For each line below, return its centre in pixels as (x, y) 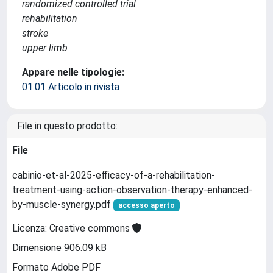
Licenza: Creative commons (72, 229)
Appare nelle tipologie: (73, 72)
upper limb (45, 48)
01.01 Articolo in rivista (71, 87)
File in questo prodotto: (67, 126)
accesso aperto (146, 205)
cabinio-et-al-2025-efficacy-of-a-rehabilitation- (114, 175)
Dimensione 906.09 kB (59, 248)
